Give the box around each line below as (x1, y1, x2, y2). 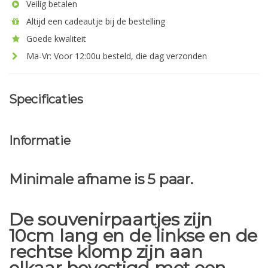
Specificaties (9, 92, 83, 106)
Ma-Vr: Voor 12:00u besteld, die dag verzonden (24, 50, 207, 62)
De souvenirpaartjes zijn (9, 208, 212, 230)
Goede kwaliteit (24, 33, 86, 44)
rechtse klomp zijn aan (9, 240, 203, 262)
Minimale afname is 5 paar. (9, 170, 193, 188)
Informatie (9, 133, 71, 148)
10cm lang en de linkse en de (9, 224, 257, 246)
